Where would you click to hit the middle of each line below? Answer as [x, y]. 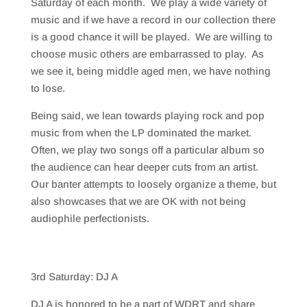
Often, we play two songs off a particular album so [147, 150]
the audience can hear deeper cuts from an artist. [146, 167]
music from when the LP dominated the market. [142, 133]
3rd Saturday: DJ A [75, 277]
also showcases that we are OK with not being [138, 201]
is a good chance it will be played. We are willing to [151, 37]
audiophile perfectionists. [90, 218]
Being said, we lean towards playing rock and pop [147, 115]
